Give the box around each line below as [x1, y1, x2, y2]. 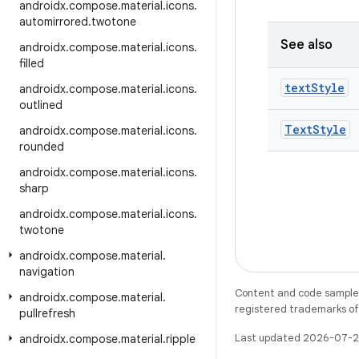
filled [19, 56, 44, 71]
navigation [19, 264, 75, 279]
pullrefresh [19, 306, 75, 321]
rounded [19, 139, 64, 154]
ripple [166, 332, 196, 346]
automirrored [19, 14, 88, 29]
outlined [19, 98, 63, 112]
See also [280, 37, 333, 53]
